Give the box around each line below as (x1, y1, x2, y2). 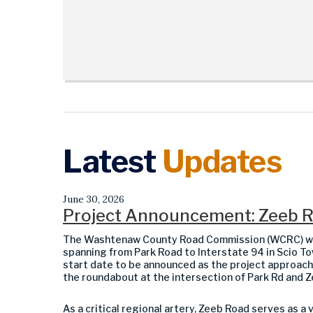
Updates (161, 143, 282, 180)
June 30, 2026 (63, 193, 124, 205)
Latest (63, 143, 162, 180)
